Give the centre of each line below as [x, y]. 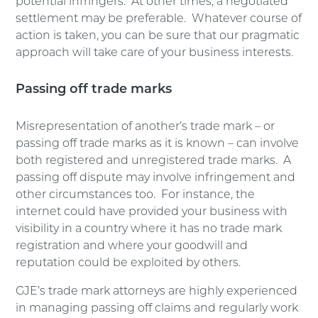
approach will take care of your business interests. [155, 53]
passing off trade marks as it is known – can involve [158, 144]
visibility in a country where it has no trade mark [149, 229]
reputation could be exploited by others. [128, 263]
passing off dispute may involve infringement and [156, 178]
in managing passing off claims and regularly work [157, 308]
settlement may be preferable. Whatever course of [159, 19]
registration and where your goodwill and [132, 246]
